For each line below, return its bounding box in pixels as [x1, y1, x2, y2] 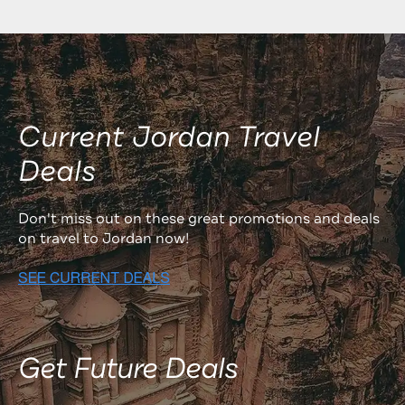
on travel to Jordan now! [18, 228, 189, 249]
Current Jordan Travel [18, 117, 320, 156]
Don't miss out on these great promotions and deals [18, 208, 380, 229]
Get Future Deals [18, 349, 238, 389]
